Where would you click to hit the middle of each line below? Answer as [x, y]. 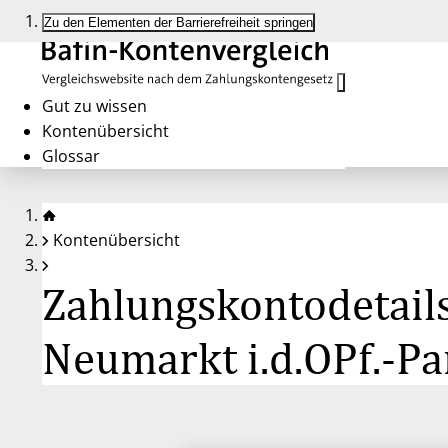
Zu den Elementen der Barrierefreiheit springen [178, 22]
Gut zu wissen [94, 106]
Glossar [71, 156]
